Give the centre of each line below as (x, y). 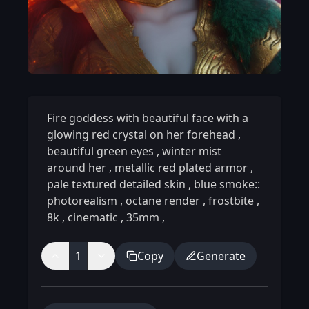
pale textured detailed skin (118, 184)
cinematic (93, 217)
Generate (221, 256)
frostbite (231, 201)
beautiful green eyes (102, 151)
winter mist (190, 151)
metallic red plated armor (181, 168)
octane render (163, 201)
